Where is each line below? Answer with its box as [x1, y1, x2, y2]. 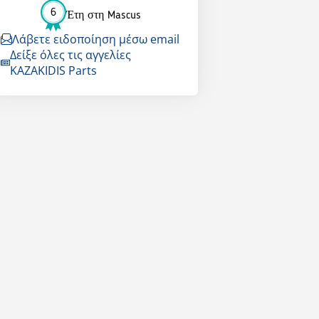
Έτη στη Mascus [66, 9, 141, 21]
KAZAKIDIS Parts [9, 63, 97, 79]
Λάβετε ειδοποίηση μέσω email [11, 31, 179, 48]
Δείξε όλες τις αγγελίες [9, 47, 131, 63]
